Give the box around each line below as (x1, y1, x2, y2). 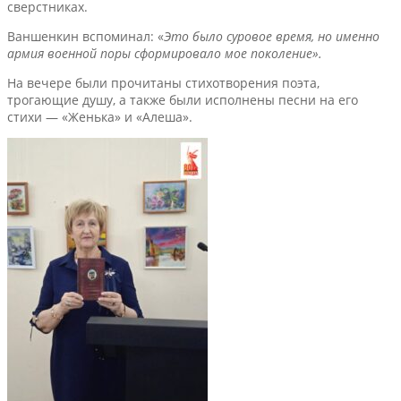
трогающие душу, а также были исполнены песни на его (7, 90, 358, 108)
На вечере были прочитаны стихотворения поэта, (7, 73, 320, 91)
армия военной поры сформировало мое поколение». (7, 44, 322, 62)
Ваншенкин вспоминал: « (7, 27, 164, 45)
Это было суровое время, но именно (164, 27, 380, 45)
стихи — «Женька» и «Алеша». (7, 107, 192, 125)
